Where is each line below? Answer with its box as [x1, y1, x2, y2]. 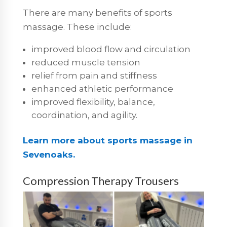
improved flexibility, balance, [31, 97, 155, 107]
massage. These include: [22, 22, 132, 32]
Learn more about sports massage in [22, 135, 193, 146]
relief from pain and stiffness [31, 70, 157, 81]
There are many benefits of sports [22, 8, 172, 18]
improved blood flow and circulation [31, 44, 191, 55]
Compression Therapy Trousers [22, 174, 179, 188]
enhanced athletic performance [31, 84, 173, 94]
